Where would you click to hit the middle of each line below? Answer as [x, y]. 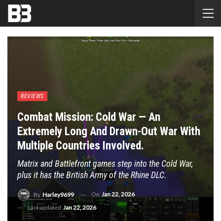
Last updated [45, 207]
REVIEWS [32, 96]
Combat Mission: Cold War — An [89, 117]
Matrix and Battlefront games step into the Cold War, [105, 164]
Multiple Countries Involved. [81, 146]
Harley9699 [58, 195]
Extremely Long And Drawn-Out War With [109, 132]
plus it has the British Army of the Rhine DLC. [92, 175]
